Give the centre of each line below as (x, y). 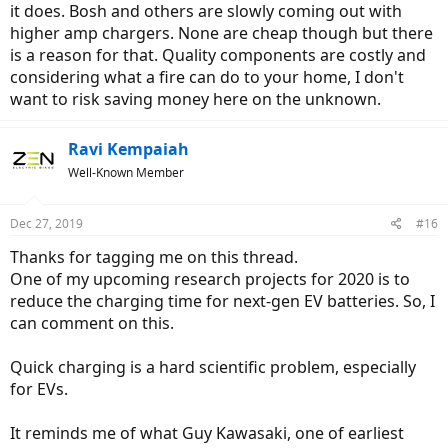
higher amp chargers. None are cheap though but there (221, 32)
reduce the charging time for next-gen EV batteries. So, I (222, 300)
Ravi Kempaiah (128, 148)
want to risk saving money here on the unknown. (195, 98)
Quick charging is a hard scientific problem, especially (213, 366)
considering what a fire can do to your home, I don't (207, 76)
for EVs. (39, 388)
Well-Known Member (126, 172)
